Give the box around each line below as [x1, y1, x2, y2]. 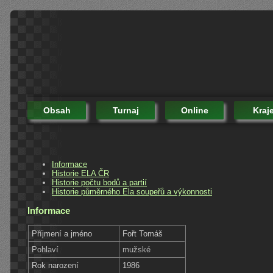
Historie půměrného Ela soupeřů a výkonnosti [52, 186, 212, 196]
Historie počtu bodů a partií [52, 177, 147, 187]
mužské [122, 244, 151, 254]
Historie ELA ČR [52, 168, 109, 178]
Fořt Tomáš [122, 229, 163, 238]
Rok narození [32, 260, 79, 270]
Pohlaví [32, 244, 59, 254]
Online [180, 105, 208, 115]
